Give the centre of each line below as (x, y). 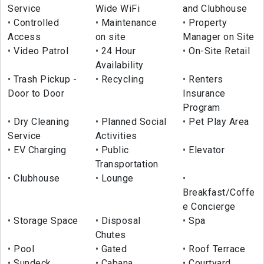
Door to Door (36, 94)
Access (24, 37)
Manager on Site (219, 37)
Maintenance (128, 23)
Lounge (116, 179)
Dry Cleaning (40, 122)
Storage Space (44, 221)
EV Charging (39, 150)
